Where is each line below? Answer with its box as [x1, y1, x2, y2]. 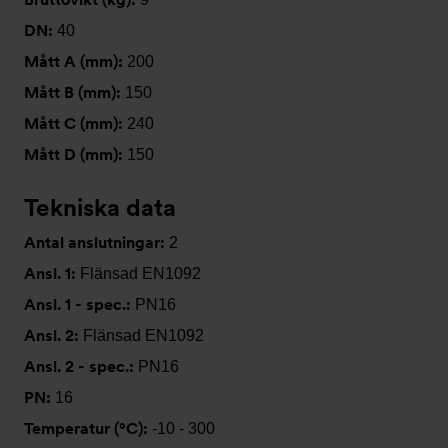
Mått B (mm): [24, 83, 125, 102]
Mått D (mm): [24, 145, 127, 164]
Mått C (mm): [24, 114, 127, 133]
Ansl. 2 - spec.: [24, 357, 138, 376]
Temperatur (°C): [24, 419, 152, 438]
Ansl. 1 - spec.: [24, 295, 135, 314]
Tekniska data [24, 193, 176, 222]
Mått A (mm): [24, 52, 127, 71]
